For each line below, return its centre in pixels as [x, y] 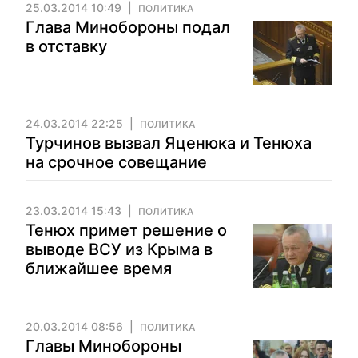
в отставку [66, 46]
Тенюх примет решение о [126, 230]
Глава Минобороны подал [128, 27]
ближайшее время [99, 268]
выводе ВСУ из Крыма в [119, 249]
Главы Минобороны [103, 346]
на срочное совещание [116, 162]
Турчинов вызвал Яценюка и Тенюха [169, 143]
